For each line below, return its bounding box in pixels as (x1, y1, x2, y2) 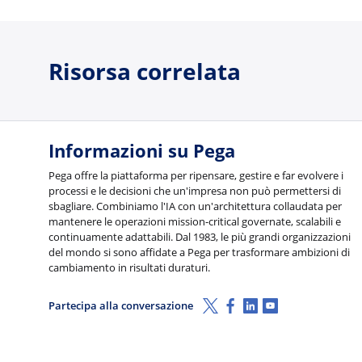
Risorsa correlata (48, 55, 241, 86)
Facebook (221, 293, 287, 314)
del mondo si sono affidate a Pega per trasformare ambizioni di (48, 244, 350, 259)
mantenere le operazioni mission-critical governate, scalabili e (48, 213, 341, 229)
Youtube (262, 293, 319, 314)
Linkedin (242, 293, 300, 314)
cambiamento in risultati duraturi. (48, 259, 210, 275)
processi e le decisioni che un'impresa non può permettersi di (48, 183, 341, 198)
